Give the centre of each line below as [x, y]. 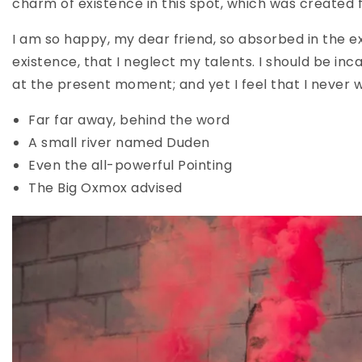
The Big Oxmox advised [105, 188]
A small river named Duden [119, 143]
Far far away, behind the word [129, 120]
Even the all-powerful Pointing [130, 166]
